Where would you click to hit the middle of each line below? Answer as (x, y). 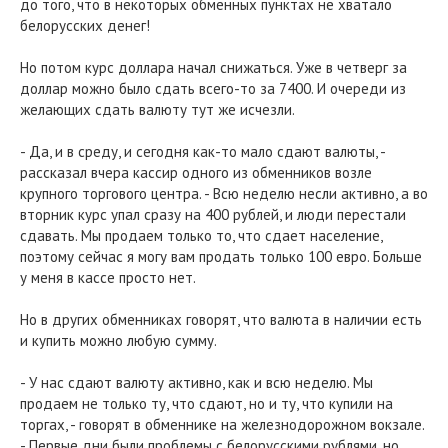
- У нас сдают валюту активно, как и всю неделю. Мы (196, 382)
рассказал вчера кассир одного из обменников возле (196, 172)
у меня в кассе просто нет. (108, 277)
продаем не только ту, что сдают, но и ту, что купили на (206, 403)
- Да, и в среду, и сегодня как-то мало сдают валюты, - (202, 151)
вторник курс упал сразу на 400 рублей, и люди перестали (213, 214)
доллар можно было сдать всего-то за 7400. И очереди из (213, 88)
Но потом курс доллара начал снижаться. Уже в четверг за (213, 67)
